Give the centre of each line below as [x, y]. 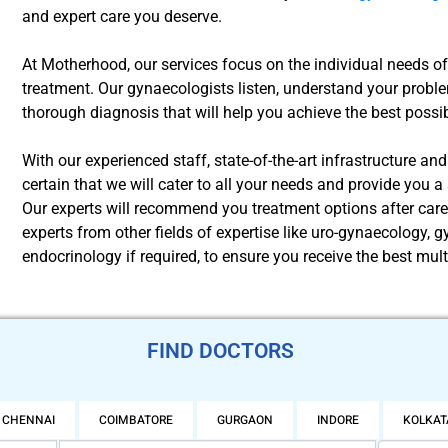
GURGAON [245, 419]
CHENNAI [28, 419]
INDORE [338, 419]
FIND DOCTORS [220, 350]
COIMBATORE [136, 419]
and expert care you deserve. [122, 16]
